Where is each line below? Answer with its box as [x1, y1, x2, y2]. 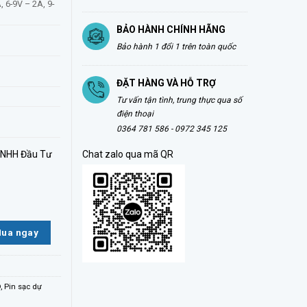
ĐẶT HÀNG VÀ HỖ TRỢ [116, 77, 216, 88]
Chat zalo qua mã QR [82, 148, 173, 160]
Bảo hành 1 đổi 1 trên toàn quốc [116, 41, 236, 51]
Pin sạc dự [4, 282, 42, 292]
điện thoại [116, 108, 153, 119]
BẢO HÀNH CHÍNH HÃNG [116, 23, 225, 35]
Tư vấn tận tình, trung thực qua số [116, 95, 242, 105]
